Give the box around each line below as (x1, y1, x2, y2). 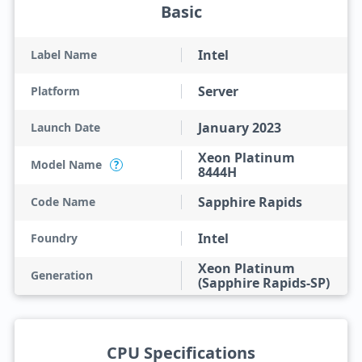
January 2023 (198, 119, 281, 137)
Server (198, 82, 238, 100)
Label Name (30, 47, 97, 62)
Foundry (30, 230, 78, 246)
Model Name (30, 157, 102, 172)
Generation (30, 267, 93, 283)
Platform (30, 83, 80, 99)
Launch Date (30, 120, 100, 135)
